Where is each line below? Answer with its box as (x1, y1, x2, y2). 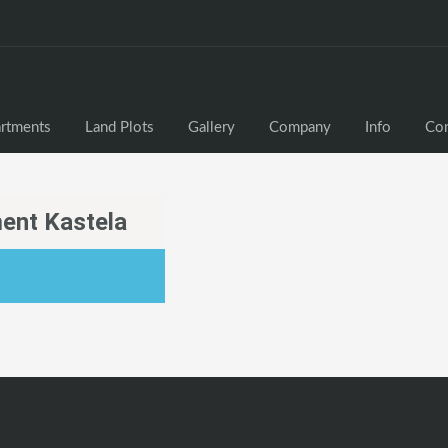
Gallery (188, 120, 235, 136)
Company (269, 120, 331, 136)
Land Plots (85, 120, 154, 136)
